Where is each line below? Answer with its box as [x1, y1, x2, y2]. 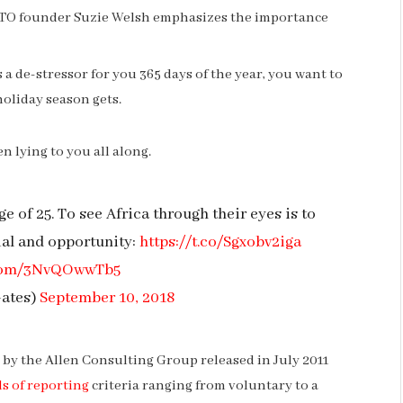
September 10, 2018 [39, 288, 175, 309]
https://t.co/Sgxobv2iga [139, 232, 301, 253]
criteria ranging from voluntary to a [89, 377, 318, 396]
